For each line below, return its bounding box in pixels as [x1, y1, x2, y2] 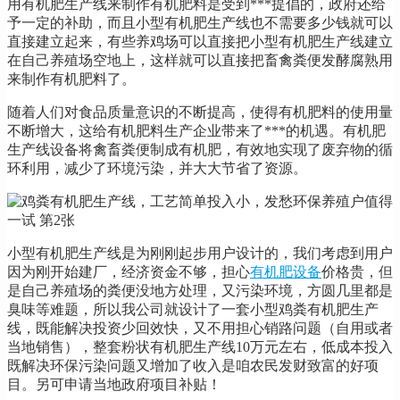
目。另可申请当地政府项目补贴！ [7, 376, 221, 392]
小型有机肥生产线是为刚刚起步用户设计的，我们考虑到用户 [7, 245, 393, 261]
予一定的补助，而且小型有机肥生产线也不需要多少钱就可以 [7, 14, 393, 30]
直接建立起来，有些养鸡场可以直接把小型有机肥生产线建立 [7, 33, 393, 49]
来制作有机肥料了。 [7, 71, 136, 87]
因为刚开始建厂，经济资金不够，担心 [7, 263, 250, 279]
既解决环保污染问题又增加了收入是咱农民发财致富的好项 [7, 357, 379, 373]
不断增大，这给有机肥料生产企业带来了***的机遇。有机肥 [7, 122, 386, 138]
